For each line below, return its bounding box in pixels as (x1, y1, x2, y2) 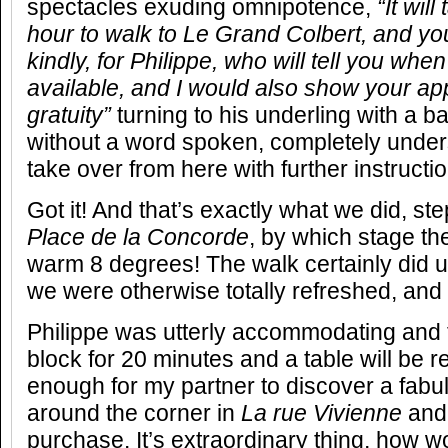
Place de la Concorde (27, 225, 249, 250)
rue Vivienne (273, 401, 402, 426)
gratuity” (27, 103, 111, 128)
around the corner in (27, 401, 241, 426)
